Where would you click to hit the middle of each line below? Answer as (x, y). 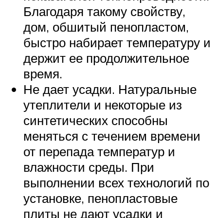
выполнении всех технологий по (116, 183)
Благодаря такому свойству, (104, 11)
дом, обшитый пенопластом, (106, 27)
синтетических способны (96, 120)
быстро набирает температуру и (117, 43)
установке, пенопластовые (100, 198)
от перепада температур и (99, 152)
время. (43, 74)
